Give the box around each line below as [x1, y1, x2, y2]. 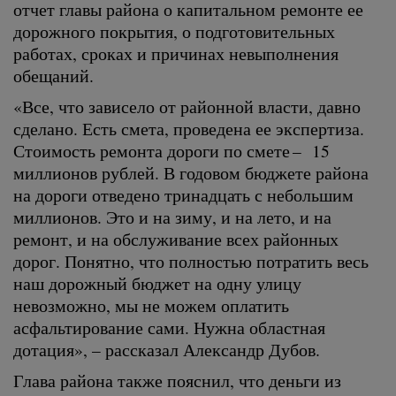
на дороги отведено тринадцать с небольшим [13, 183, 354, 206]
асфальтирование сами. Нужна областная [13, 316, 325, 339]
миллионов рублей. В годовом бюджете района [13, 161, 369, 184]
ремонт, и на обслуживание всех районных [13, 227, 339, 250]
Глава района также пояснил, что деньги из [13, 369, 341, 392]
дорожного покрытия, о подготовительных [13, 19, 335, 42]
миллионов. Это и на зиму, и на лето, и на [13, 205, 331, 228]
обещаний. [13, 64, 94, 87]
